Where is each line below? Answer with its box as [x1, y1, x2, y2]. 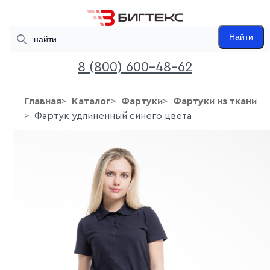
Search [9, 27, 36, 36]
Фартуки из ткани [173, 96, 257, 107]
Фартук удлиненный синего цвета [34, 111, 192, 121]
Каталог [72, 96, 111, 107]
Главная [24, 96, 61, 107]
